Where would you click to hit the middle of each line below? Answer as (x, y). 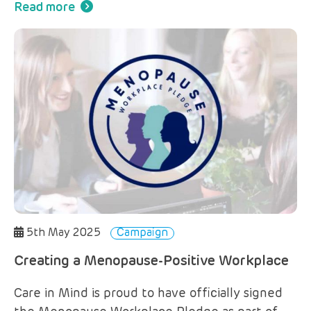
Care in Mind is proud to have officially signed (148, 294)
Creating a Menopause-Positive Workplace (151, 262)
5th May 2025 (64, 234)
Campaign (142, 234)
